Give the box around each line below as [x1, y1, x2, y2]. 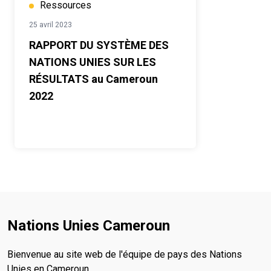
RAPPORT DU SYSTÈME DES [29, 39, 169, 52]
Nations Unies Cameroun [7, 217, 170, 235]
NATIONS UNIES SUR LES [29, 56, 156, 69]
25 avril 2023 [29, 21, 72, 30]
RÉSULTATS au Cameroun [29, 73, 91, 86]
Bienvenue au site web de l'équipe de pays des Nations [7, 249, 242, 261]
